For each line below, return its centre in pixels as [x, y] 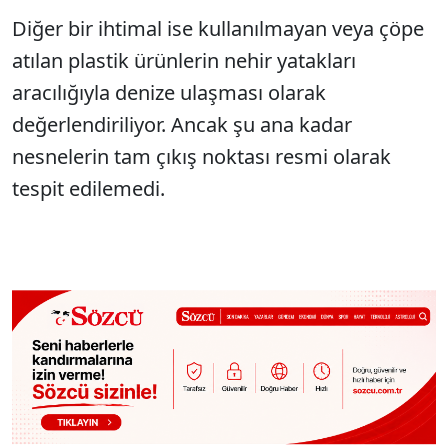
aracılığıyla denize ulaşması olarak [169, 92]
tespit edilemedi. [88, 188]
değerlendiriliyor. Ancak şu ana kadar [182, 124]
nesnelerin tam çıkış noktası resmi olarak [201, 156]
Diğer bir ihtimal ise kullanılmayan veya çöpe [218, 28]
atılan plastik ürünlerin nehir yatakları [184, 60]
